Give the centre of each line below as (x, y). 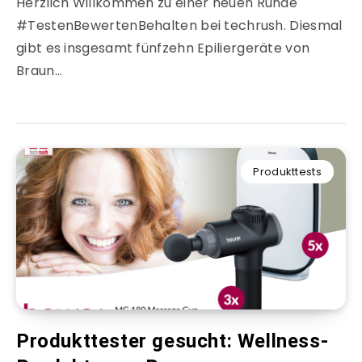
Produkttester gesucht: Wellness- (173, 341)
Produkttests (287, 172)
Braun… (39, 71)
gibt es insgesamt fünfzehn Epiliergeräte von (163, 48)
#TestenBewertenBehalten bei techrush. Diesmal (179, 26)
